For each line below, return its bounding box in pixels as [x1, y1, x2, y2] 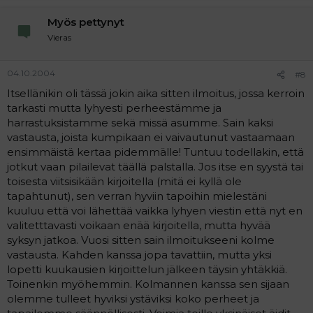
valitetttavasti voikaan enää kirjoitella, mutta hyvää [7, 219, 270, 232]
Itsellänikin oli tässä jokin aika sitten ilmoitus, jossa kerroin [7, 87, 305, 100]
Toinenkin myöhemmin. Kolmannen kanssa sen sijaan [7, 277, 289, 291]
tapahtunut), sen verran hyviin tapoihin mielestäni [7, 189, 267, 203]
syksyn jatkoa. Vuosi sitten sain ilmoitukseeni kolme [7, 233, 275, 247]
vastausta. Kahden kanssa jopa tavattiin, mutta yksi [7, 248, 272, 261]
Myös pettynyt [48, 15, 124, 29]
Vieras [48, 31, 71, 43]
